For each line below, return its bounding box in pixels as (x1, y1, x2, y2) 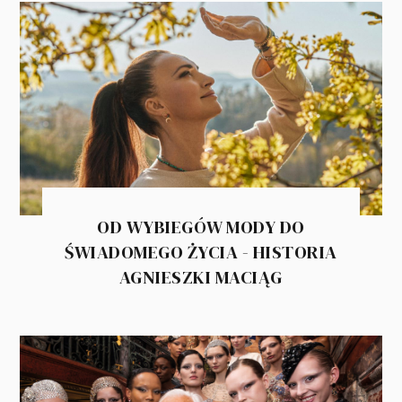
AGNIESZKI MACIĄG (118, 264, 283, 290)
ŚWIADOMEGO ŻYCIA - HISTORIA (65, 239, 337, 265)
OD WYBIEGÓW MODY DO (97, 214, 305, 240)
